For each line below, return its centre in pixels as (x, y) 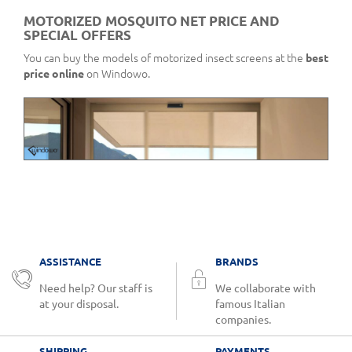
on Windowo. (117, 74)
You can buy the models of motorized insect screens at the (165, 59)
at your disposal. (79, 304)
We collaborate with (266, 288)
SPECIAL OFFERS (77, 35)
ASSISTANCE (70, 261)
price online (54, 74)
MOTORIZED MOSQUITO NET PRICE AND (152, 21)
